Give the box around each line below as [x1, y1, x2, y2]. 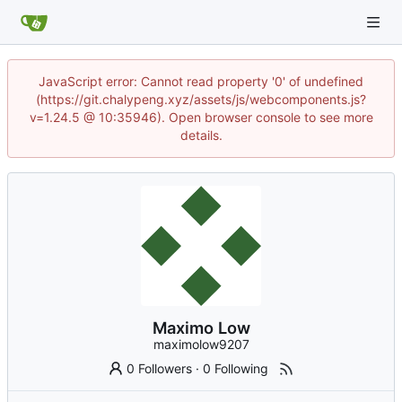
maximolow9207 [153, 336, 249, 353]
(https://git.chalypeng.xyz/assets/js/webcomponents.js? [36, 92, 366, 107]
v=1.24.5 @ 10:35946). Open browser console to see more [29, 109, 373, 125]
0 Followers [127, 361, 193, 377]
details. [179, 127, 223, 143]
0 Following [203, 361, 269, 377]
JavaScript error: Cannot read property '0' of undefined [39, 74, 363, 89]
